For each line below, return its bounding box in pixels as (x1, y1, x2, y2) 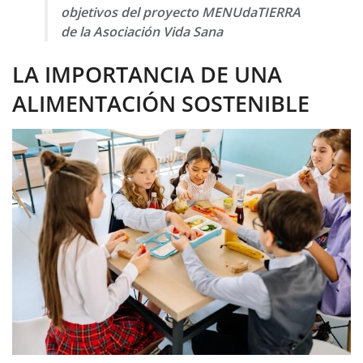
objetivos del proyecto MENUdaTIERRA (61, 3, 301, 22)
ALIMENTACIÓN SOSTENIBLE (12, 88, 310, 118)
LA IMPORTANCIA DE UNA (12, 58, 282, 89)
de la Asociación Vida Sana (61, 23, 223, 41)
